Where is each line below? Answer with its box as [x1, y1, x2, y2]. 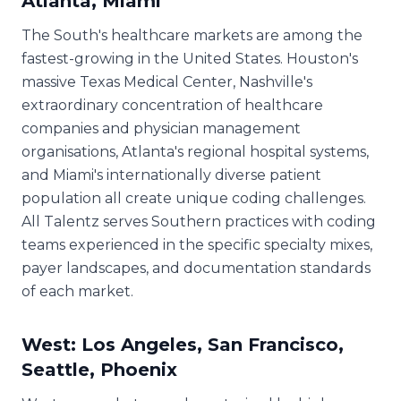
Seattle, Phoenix [21, 358, 177, 380]
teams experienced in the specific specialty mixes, [21, 235, 372, 253]
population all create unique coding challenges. [21, 189, 366, 207]
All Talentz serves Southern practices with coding [21, 212, 376, 230]
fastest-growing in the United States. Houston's [21, 49, 358, 67]
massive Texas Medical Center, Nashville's [21, 73, 312, 90]
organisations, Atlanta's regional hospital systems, [21, 142, 369, 160]
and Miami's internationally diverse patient [21, 166, 321, 183]
